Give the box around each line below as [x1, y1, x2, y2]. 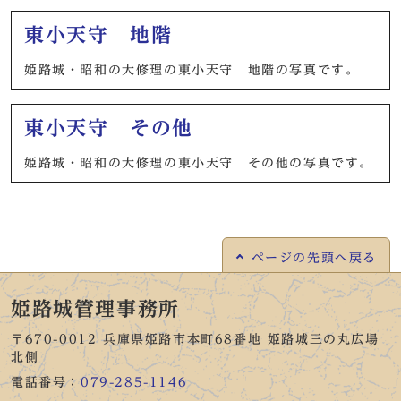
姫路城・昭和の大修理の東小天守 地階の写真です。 [24, 64, 360, 76]
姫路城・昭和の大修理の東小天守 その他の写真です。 [24, 157, 374, 169]
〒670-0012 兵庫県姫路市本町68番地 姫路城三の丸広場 [11, 333, 380, 346]
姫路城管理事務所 [11, 299, 180, 319]
